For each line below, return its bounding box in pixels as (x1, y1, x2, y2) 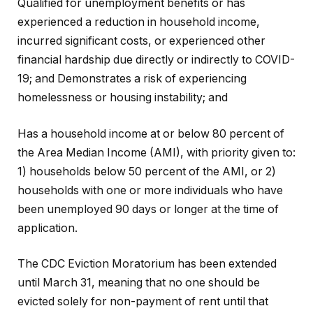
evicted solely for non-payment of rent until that (17, 295, 268, 309)
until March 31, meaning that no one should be (17, 276, 260, 290)
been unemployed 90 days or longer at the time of (17, 202, 279, 216)
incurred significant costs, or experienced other (17, 34, 265, 48)
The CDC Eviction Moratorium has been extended (17, 257, 277, 271)
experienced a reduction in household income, (17, 15, 260, 29)
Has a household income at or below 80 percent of (17, 126, 284, 140)
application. (17, 221, 78, 235)
